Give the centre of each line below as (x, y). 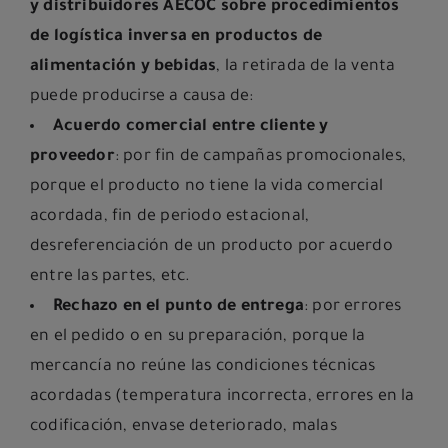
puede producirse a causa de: (142, 97)
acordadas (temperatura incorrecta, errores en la (222, 397)
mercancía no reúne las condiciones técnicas (203, 367)
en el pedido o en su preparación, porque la (198, 337)
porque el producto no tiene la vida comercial (207, 187)
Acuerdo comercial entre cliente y (191, 127)
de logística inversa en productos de (176, 37)
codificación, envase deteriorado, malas (183, 427)
